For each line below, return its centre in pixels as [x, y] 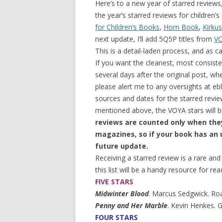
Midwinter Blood [122, 194]
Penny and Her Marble [131, 205]
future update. [122, 146]
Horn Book [181, 27]
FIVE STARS [114, 182]
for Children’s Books [127, 27]
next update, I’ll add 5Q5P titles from [155, 39]
